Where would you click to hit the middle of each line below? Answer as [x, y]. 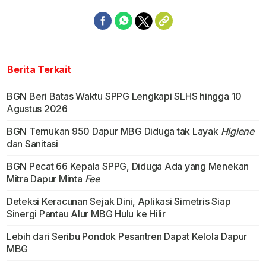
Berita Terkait [39, 70]
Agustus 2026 [37, 109]
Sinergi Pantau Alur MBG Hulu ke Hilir [86, 214]
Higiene [237, 132]
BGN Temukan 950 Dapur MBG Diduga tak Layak [113, 132]
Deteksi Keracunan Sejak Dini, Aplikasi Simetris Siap [118, 202]
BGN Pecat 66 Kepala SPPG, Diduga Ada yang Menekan [128, 167]
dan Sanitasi [32, 144]
